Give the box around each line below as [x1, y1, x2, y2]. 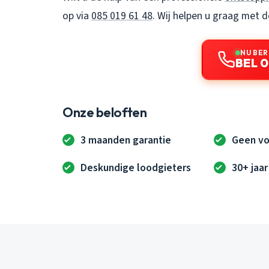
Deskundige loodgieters [80, 160, 192, 175]
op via [62, 8, 91, 23]
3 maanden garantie [80, 132, 172, 148]
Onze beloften [62, 103, 147, 121]
